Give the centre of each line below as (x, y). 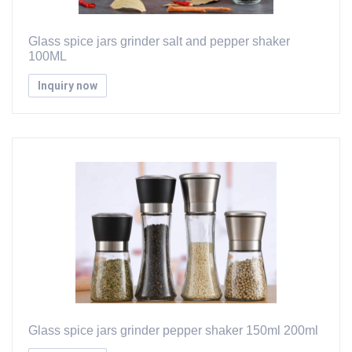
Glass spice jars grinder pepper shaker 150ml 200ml (173, 330)
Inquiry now (68, 85)
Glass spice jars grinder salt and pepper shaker (159, 41)
